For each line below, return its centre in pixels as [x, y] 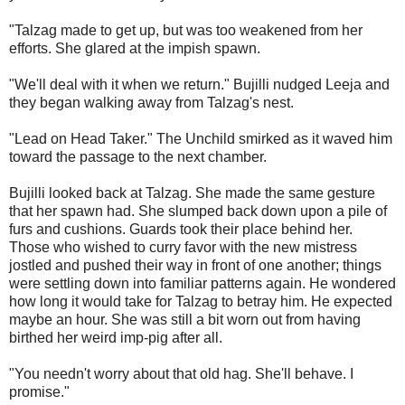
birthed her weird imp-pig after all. [116, 337]
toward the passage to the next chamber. [138, 156]
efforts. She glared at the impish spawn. [135, 48]
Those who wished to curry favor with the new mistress [183, 247]
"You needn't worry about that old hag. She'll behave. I [181, 373]
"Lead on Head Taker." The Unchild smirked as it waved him [201, 138]
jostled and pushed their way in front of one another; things [195, 265]
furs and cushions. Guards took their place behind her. [181, 229]
